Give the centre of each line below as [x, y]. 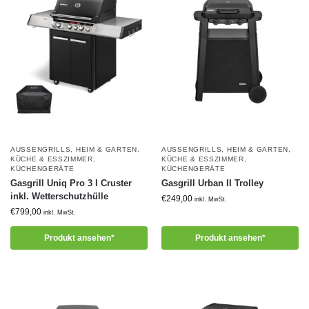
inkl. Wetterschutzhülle [59, 196]
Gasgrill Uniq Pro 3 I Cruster [71, 183]
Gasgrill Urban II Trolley [212, 183]
